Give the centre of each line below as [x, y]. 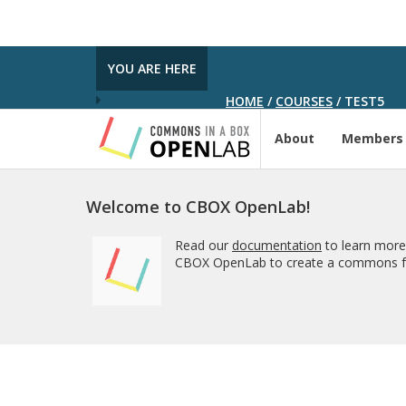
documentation [277, 245]
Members [372, 138]
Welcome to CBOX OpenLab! [198, 207]
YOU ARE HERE [152, 68]
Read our [203, 245]
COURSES [304, 101]
